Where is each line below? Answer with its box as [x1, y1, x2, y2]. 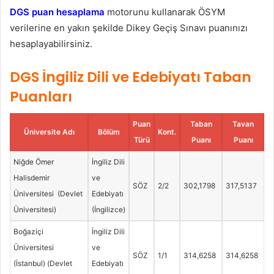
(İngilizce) [91, 205, 125, 215]
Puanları [10, 86, 72, 106]
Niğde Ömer [13, 157, 54, 167]
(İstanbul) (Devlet [13, 259, 72, 268]
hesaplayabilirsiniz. [10, 37, 92, 50]
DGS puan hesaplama [10, 6, 105, 18]
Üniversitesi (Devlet [13, 189, 83, 199]
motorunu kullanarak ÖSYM [105, 6, 225, 18]
